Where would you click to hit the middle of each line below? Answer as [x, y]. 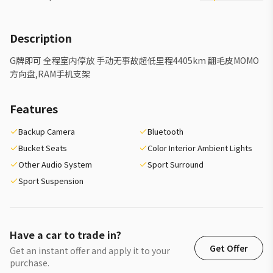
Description [41, 38]
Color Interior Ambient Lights [200, 148]
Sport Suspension [51, 181]
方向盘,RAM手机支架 [50, 74]
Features [34, 108]
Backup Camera [47, 131]
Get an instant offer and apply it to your [90, 250]
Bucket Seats [43, 148]
